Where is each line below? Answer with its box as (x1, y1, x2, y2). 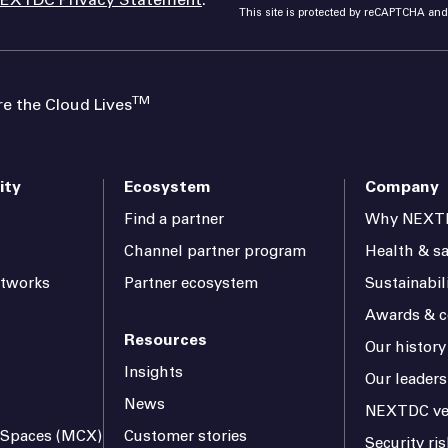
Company (364, 179, 439, 196)
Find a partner (124, 212, 225, 228)
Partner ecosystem (124, 276, 259, 292)
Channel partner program (124, 244, 307, 260)
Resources (124, 332, 208, 349)
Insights (124, 365, 184, 381)
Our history (364, 340, 446, 356)
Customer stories (124, 429, 248, 445)
